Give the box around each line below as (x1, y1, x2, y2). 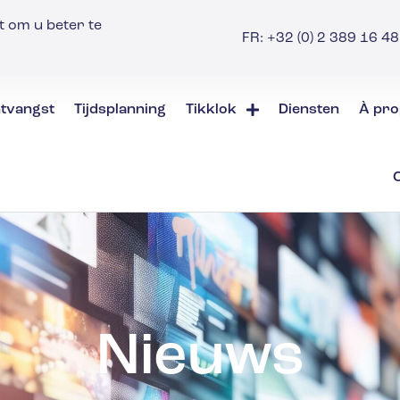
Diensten (279, 103, 340, 118)
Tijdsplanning (73, 103, 166, 118)
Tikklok (185, 103, 237, 118)
